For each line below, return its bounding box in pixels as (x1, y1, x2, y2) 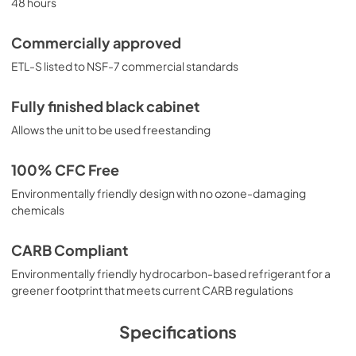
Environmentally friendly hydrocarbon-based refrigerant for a (11, 265, 331, 281)
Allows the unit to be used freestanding (11, 122, 211, 137)
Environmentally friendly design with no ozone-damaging (11, 185, 306, 200)
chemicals (11, 202, 64, 217)
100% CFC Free (11, 161, 119, 179)
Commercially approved (11, 33, 181, 52)
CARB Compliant (11, 241, 128, 259)
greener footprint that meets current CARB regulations (11, 282, 293, 297)
